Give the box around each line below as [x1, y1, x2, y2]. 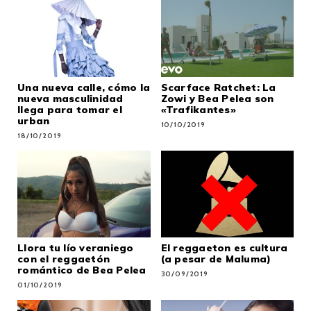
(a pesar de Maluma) [160, 252, 271, 265]
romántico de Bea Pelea [17, 263, 146, 276]
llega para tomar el [17, 103, 122, 116]
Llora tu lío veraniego [17, 241, 134, 254]
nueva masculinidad [17, 92, 124, 105]
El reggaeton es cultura [160, 241, 288, 254]
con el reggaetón [17, 252, 110, 265]
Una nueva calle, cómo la [17, 81, 150, 94]
